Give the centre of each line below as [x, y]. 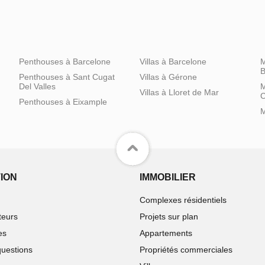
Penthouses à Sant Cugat [67, 77]
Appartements [166, 233]
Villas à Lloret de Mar [179, 93]
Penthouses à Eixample [63, 102]
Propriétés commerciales [186, 250]
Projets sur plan [169, 217]
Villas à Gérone [168, 77]
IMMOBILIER [168, 177]
